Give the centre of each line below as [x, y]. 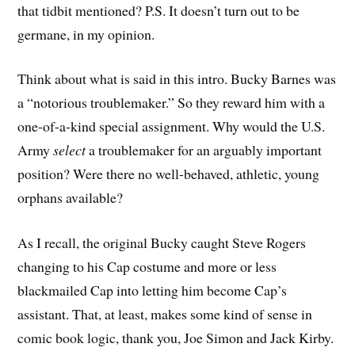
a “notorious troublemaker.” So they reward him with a [172, 103]
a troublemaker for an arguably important [204, 150]
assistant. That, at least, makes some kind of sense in [165, 314]
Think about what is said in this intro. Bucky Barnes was [177, 79]
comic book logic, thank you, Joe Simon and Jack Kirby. [176, 338]
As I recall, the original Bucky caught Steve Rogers [162, 243]
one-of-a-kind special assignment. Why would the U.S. [172, 126]
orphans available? [71, 198]
